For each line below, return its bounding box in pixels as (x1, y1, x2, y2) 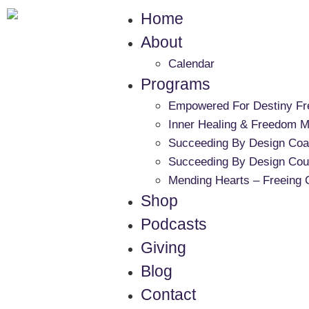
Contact (140, 286, 196, 303)
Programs (140, 75, 210, 93)
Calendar (168, 57, 215, 70)
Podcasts (140, 215, 207, 233)
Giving (140, 239, 186, 257)
